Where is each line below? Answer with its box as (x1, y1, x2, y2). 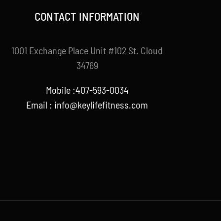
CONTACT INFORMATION (35, 9, 140, 23)
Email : (26, 98, 55, 110)
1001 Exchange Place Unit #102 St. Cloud (11, 44, 163, 56)
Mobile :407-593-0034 (45, 83, 129, 96)
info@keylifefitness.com (54, 98, 148, 110)
